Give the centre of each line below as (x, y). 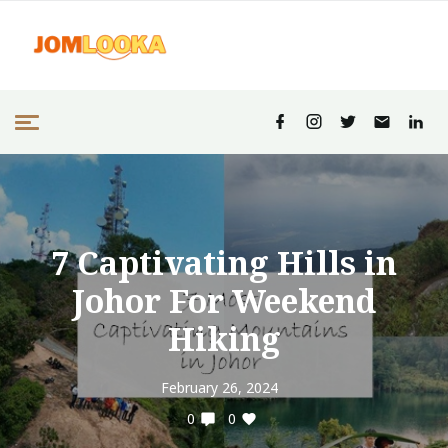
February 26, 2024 (219, 387)
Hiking (224, 338)
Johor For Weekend (224, 300)
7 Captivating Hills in (224, 262)
